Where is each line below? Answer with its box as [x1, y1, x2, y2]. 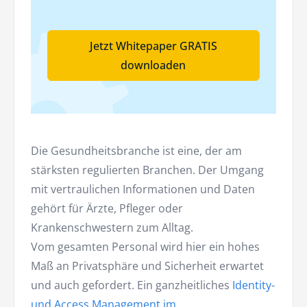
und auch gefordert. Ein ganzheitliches [31, 278, 230, 293]
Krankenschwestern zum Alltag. [31, 220, 193, 236]
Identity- [230, 278, 275, 293]
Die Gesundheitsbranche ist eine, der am [31, 143, 242, 159]
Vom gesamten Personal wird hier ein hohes [31, 239, 260, 255]
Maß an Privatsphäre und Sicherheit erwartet [31, 258, 264, 274]
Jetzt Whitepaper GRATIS [89, 38, 217, 54]
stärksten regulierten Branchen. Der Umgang [31, 162, 264, 178]
